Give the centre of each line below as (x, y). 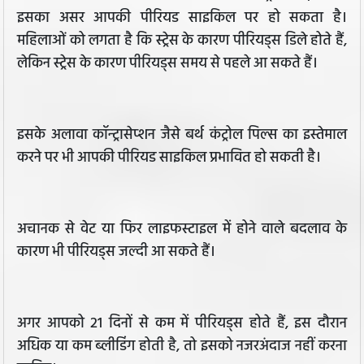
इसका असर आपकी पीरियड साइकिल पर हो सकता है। (182, 19)
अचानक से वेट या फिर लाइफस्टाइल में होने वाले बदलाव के (182, 230)
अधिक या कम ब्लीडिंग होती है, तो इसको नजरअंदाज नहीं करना (182, 347)
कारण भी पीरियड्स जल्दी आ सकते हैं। (116, 253)
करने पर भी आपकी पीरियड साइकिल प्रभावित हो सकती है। (169, 158)
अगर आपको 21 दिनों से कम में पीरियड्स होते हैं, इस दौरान (182, 324)
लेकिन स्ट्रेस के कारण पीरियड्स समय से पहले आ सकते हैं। (167, 64)
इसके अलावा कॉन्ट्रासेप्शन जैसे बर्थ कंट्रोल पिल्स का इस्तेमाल (182, 136)
